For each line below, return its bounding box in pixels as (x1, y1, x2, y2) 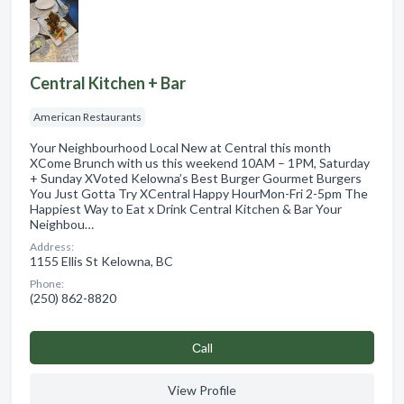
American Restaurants (33, 109, 142, 124)
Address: (30, 239, 74, 253)
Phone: (30, 276, 64, 290)
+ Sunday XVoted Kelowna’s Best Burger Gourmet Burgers (30, 170, 362, 186)
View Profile (168, 381, 236, 398)
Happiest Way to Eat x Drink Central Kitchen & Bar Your (30, 200, 342, 216)
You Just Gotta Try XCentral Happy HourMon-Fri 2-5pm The (30, 185, 368, 201)
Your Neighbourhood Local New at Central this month (30, 139, 331, 155)
